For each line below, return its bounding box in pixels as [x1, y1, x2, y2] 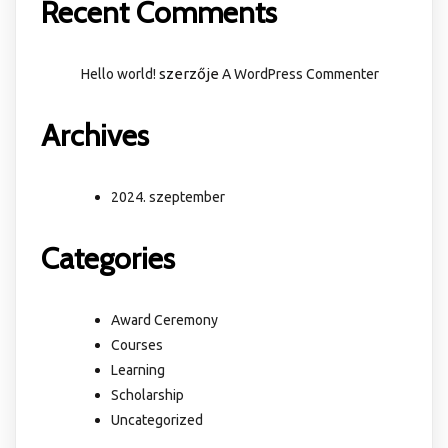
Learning [111, 361, 165, 378]
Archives [41, 117, 149, 155]
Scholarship [111, 386, 184, 403]
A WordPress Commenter [222, 66, 379, 83]
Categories [41, 239, 175, 277]
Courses [111, 336, 163, 353]
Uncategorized [111, 411, 203, 428]
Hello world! [81, 66, 156, 83]
